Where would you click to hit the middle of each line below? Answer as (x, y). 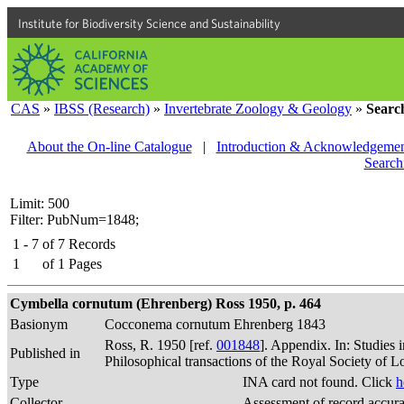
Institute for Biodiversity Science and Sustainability (149, 23)
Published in (45, 353)
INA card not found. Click (319, 382)
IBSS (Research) (102, 109)
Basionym (39, 324)
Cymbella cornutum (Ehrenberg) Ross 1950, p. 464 (165, 303)
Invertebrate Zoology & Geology (258, 109)
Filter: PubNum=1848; (74, 220)
